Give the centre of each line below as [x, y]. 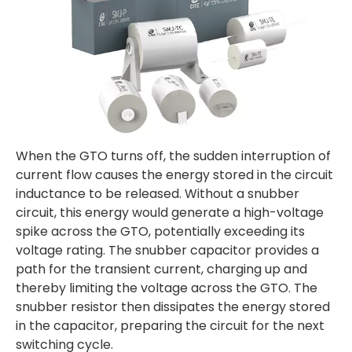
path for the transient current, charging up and [161, 269]
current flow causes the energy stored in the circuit [174, 175]
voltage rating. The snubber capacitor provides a [167, 250]
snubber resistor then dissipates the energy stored [173, 307]
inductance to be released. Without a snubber [158, 194]
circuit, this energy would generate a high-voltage [170, 213]
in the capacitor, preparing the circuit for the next [170, 326]
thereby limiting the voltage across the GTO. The [167, 288]
